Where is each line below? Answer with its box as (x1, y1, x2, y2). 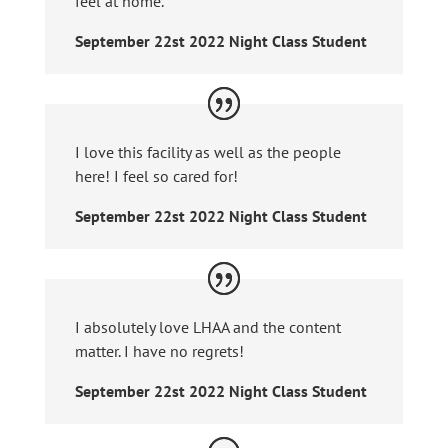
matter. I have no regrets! (74, 341, 244, 362)
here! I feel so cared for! (74, 166, 238, 187)
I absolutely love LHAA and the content (74, 317, 341, 338)
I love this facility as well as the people (74, 142, 341, 163)
